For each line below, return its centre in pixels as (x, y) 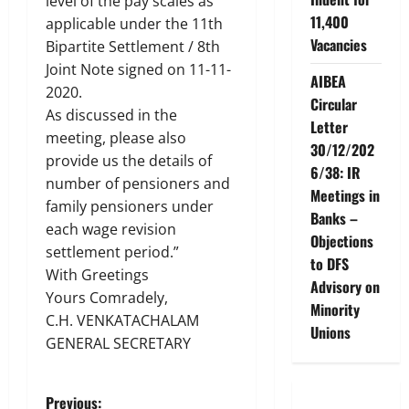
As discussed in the (111, 115)
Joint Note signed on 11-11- (138, 70)
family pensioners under (130, 207)
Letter (329, 126)
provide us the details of (129, 161)
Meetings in (345, 195)
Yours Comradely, (107, 298)
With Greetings (97, 275)
